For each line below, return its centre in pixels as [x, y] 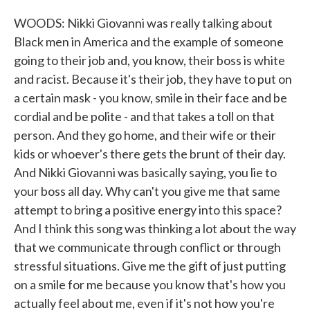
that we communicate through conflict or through [147, 247]
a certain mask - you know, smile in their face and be [151, 98]
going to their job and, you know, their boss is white [149, 60]
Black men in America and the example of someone [149, 42]
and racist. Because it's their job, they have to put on [153, 79]
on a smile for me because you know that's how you [150, 284]
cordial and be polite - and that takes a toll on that [144, 116]
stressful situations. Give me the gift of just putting [150, 266]
